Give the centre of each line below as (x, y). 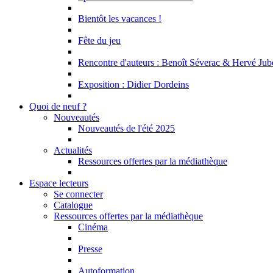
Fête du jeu (99, 41)
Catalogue (73, 205)
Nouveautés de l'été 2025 (126, 128)
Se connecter (78, 194)
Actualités (73, 150)
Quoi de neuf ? (58, 106)
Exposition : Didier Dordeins (133, 84)
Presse (90, 249)
